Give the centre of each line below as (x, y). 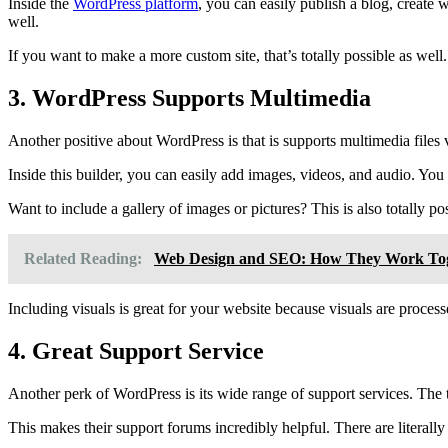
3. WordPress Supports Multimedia (189, 98)
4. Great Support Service (136, 351)
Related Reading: (85, 259)
